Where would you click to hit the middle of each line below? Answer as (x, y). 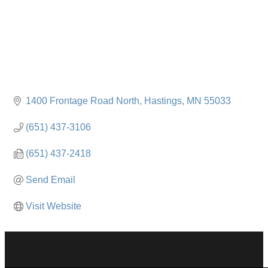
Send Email (51, 180)
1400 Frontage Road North (83, 101)
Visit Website (54, 206)
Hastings (163, 101)
